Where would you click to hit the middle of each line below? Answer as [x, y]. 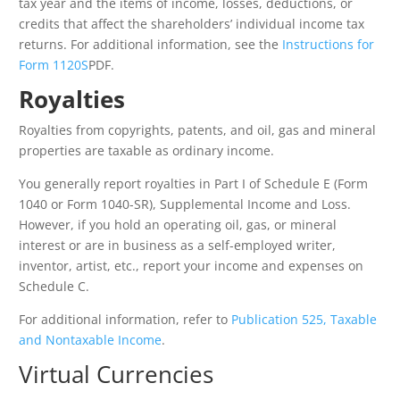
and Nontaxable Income [90, 340]
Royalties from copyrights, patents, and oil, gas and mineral [197, 130]
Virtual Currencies [116, 375]
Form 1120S [54, 65]
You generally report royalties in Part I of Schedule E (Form [193, 184]
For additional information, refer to [125, 320]
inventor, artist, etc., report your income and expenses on [191, 266]
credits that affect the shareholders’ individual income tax [192, 24]
